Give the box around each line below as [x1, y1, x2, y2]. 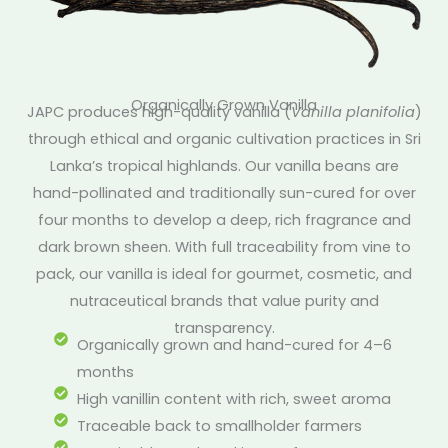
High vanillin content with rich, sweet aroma [76, 388, 391, 409]
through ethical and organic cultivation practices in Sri [27, 129, 421, 150]
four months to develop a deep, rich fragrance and [37, 210, 411, 231]
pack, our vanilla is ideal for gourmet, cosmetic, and [36, 264, 412, 285]
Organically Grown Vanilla [131, 95, 317, 116]
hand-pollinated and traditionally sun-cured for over [32, 183, 416, 204]
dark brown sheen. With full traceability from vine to [37, 237, 411, 258]
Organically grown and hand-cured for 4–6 [76, 334, 392, 355]
